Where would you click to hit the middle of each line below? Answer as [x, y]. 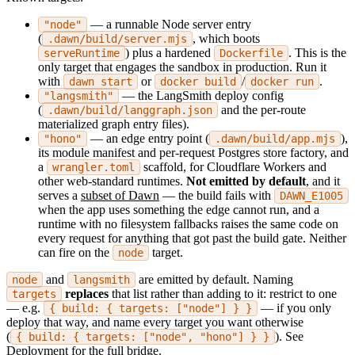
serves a [59, 195]
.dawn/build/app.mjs [275, 138]
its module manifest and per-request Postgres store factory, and [193, 152]
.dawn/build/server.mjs [117, 38]
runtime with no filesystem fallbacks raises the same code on [188, 223]
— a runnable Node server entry [169, 24]
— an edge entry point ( [148, 138]
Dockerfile [251, 53]
